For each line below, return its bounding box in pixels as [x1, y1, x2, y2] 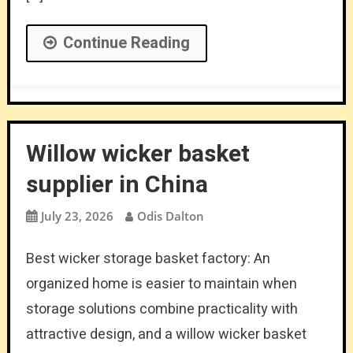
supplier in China [25, 167, 208, 203]
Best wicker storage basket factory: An [25, 247, 270, 269]
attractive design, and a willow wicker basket [25, 323, 307, 345]
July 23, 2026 [40, 207, 113, 224]
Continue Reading [62, 31, 190, 54]
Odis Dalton [136, 207, 204, 224]
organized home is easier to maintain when [25, 273, 297, 295]
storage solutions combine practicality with [25, 298, 298, 320]
